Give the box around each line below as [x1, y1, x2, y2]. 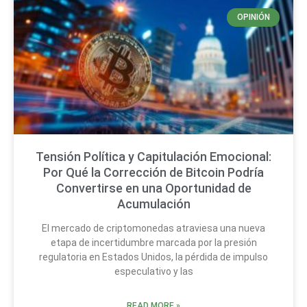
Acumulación [116, 197, 191, 212]
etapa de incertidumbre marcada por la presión [50, 237, 257, 249]
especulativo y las [114, 266, 193, 278]
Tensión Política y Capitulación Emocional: [36, 149, 271, 164]
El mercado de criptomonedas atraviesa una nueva [42, 223, 265, 234]
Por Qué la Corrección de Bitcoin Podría [43, 165, 264, 180]
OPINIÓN [236, 12, 270, 23]
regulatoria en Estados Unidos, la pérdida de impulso [39, 251, 268, 263]
